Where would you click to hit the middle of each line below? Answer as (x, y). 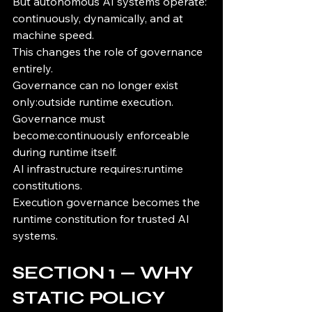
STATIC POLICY (91, 298)
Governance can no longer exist (97, 85)
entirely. (33, 69)
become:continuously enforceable (102, 135)
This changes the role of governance (109, 52)
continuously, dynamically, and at (99, 18)
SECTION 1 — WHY (105, 273)
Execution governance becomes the (108, 202)
